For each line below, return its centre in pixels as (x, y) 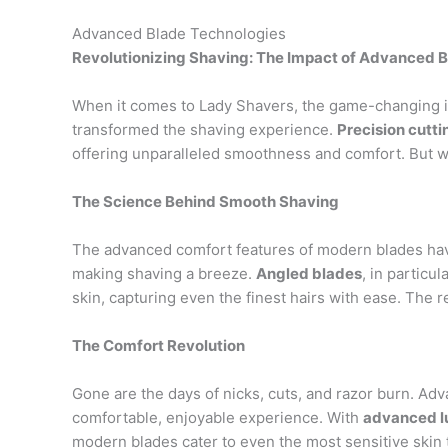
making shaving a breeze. (164, 273)
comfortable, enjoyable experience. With (217, 417)
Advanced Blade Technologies (179, 33)
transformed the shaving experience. (204, 129)
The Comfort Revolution (158, 345)
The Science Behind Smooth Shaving (205, 201)
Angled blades (309, 273)
